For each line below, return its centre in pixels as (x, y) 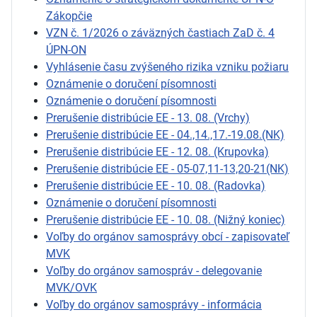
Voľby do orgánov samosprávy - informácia (154, 304)
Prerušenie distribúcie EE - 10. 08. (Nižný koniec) (166, 219)
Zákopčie (69, 16)
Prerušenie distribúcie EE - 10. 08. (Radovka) (156, 185)
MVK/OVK (71, 287)
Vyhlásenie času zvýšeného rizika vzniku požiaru (167, 67)
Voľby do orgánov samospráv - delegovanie (154, 270)
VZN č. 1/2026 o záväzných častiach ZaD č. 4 (160, 33)
